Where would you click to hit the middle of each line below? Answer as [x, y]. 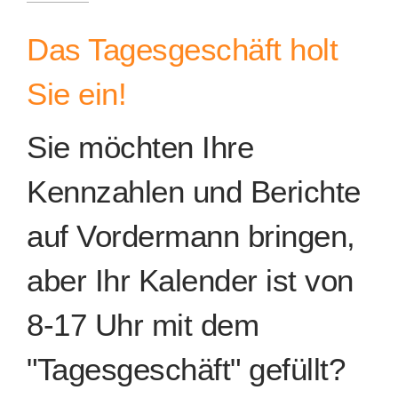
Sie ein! [76, 94]
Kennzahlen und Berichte [194, 191]
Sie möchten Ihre [140, 147]
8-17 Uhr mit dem [143, 325]
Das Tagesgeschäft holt [182, 49]
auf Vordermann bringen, [191, 236]
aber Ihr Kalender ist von [190, 280]
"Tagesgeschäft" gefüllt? [186, 369]
